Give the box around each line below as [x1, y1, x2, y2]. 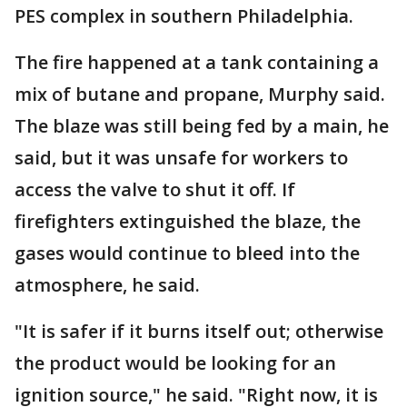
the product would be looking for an [15, 351, 336, 375]
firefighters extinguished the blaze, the [15, 209, 361, 233]
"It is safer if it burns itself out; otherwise [15, 319, 383, 343]
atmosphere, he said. [15, 273, 200, 297]
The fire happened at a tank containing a [15, 50, 379, 74]
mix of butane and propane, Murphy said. [15, 82, 385, 106]
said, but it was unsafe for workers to [15, 145, 348, 170]
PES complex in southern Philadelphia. [15, 4, 353, 28]
